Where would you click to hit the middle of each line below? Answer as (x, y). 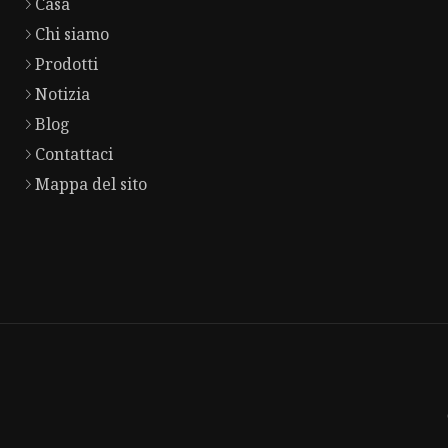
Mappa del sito (91, 184)
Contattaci (74, 154)
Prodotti (66, 64)
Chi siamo (72, 34)
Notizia (62, 94)
